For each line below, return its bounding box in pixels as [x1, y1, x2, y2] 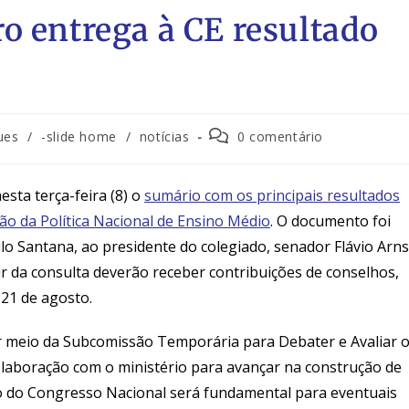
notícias [139, 127, 190, 145]
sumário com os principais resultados [144, 184, 400, 205]
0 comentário [236, 127, 323, 145]
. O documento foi [270, 210, 391, 231]
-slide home [41, 127, 117, 145]
